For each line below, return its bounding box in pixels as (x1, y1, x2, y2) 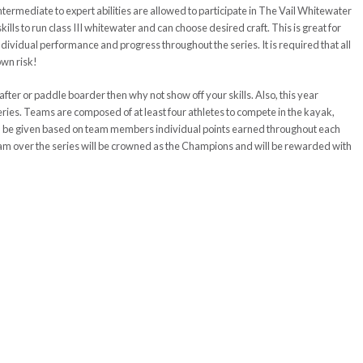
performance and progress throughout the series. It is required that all (38, 38, 351, 51)
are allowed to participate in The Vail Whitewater (133, 4, 352, 17)
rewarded (284, 139, 331, 152)
